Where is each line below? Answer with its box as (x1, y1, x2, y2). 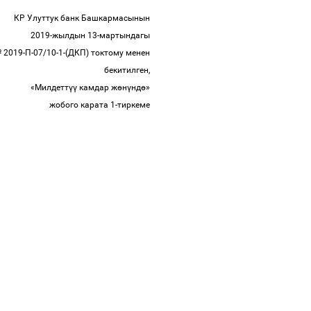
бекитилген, (104, 65, 152, 75)
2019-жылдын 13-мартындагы (31, 31, 152, 40)
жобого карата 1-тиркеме (49, 100, 152, 110)
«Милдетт (31, 83, 69, 92)
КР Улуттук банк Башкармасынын (14, 13, 152, 23)
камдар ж (77, 83, 117, 92)
